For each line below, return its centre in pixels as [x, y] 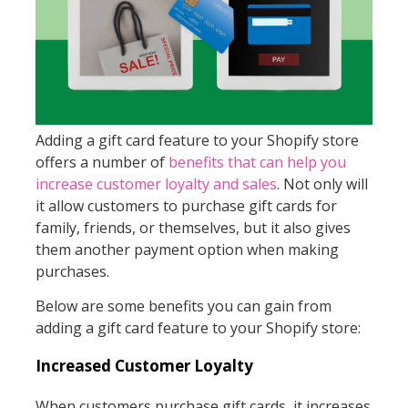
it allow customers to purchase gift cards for [186, 205]
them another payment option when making [187, 249]
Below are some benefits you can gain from [183, 306]
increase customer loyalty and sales [156, 184]
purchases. [72, 271]
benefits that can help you [257, 162]
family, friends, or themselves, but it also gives [193, 227]
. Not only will [322, 184]
